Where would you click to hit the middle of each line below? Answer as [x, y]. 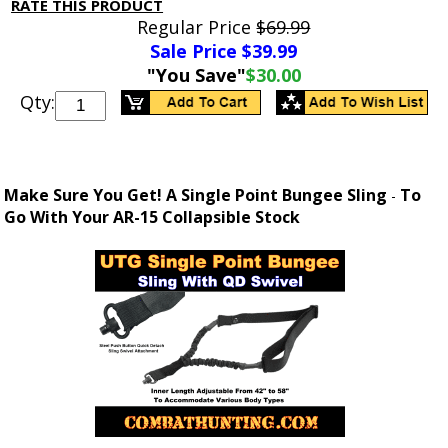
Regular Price [197, 27]
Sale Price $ [201, 51]
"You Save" [196, 75]
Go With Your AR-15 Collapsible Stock [152, 217]
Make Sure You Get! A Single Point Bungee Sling [196, 195]
